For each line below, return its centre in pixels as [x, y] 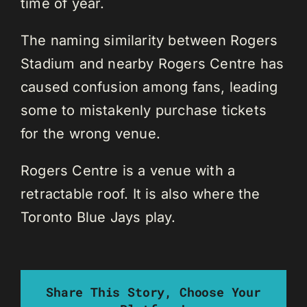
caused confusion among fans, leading [149, 87]
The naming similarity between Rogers [149, 40]
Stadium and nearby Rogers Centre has [152, 63]
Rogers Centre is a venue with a [128, 170]
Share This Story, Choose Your [153, 292]
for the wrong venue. [90, 133]
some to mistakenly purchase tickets [144, 110]
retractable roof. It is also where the [140, 194]
